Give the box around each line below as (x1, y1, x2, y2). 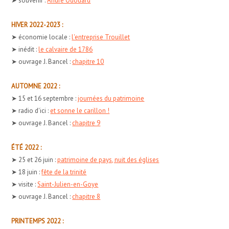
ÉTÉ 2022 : (11, 143, 42, 152)
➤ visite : (11, 179, 38, 189)
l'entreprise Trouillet (72, 32, 130, 41)
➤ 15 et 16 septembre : (11, 94, 78, 103)
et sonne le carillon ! (50, 106, 110, 115)
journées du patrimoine (78, 94, 145, 103)
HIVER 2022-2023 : (11, 20, 63, 29)
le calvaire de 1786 (38, 44, 93, 54)
